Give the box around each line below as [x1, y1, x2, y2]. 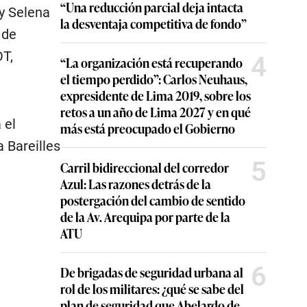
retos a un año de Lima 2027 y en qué [60, 103, 251, 121]
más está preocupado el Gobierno [60, 119, 235, 137]
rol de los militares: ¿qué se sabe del [60, 280, 244, 297]
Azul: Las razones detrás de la [60, 175, 211, 193]
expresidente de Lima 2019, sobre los [60, 86, 251, 104]
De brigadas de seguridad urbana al [60, 263, 243, 281]
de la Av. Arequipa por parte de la [60, 208, 230, 225]
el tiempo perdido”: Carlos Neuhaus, [60, 70, 247, 88]
